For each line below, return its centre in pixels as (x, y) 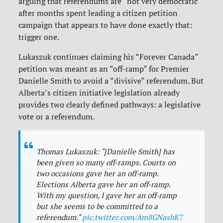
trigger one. (39, 37)
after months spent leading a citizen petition (98, 13)
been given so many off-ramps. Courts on (106, 163)
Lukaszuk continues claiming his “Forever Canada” (109, 57)
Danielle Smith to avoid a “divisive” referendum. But (111, 81)
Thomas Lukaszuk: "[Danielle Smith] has (106, 152)
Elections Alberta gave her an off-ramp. (104, 185)
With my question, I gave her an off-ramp (107, 196)
